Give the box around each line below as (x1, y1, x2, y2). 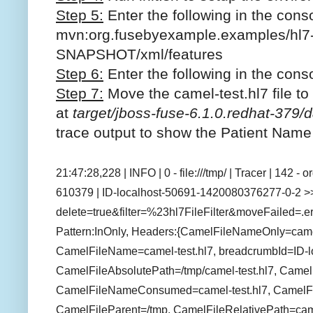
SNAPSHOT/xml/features (56, 45, 223, 62)
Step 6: (56, 65, 103, 82)
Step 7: (56, 85, 103, 101)
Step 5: (56, 6, 103, 23)
